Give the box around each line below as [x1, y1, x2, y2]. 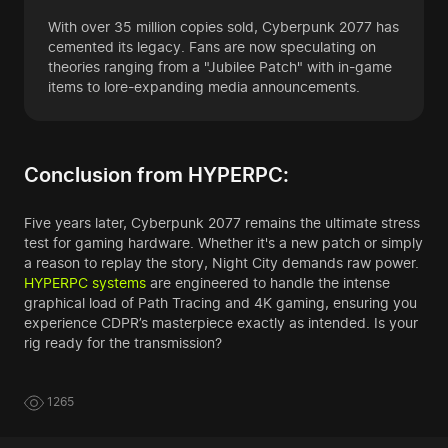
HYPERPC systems [24, 274, 146, 291]
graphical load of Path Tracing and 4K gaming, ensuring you [24, 294, 417, 311]
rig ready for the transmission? [24, 334, 222, 351]
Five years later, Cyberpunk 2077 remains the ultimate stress [24, 214, 420, 231]
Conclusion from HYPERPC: [24, 163, 289, 187]
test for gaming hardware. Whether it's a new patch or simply [24, 234, 423, 251]
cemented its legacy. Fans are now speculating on [48, 38, 376, 55]
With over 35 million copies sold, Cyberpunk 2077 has [48, 18, 399, 35]
